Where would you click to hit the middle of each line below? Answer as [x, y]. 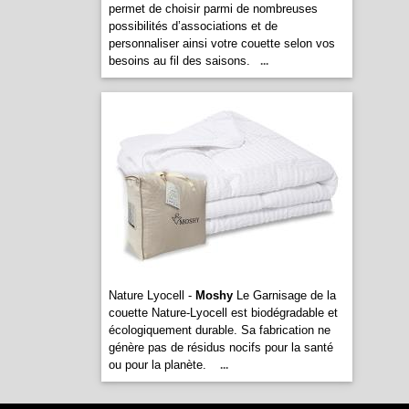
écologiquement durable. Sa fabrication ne [219, 330]
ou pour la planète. [159, 365]
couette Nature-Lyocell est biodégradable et [223, 313]
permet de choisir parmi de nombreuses [213, 9]
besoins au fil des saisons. [179, 61]
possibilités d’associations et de [193, 26]
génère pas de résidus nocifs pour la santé [220, 347]
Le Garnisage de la [284, 295]
